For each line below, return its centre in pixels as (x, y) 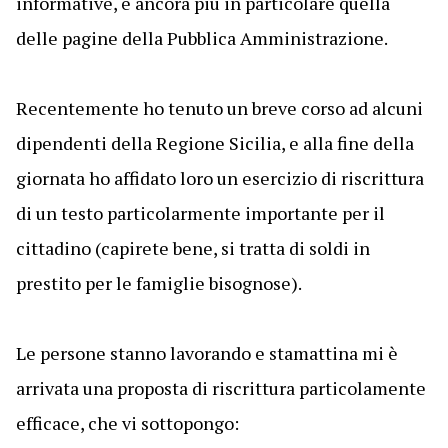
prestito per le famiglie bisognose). (158, 283)
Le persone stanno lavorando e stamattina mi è (206, 353)
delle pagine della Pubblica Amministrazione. (201, 38)
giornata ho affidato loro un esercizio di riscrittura (219, 178)
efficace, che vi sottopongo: (127, 423)
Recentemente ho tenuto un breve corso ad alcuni (219, 108)
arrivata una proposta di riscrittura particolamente (220, 388)
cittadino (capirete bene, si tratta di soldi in (192, 248)
